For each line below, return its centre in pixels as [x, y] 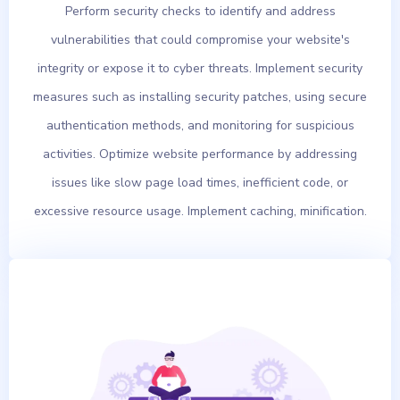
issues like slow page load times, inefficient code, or [200, 183]
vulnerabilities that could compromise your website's [200, 40]
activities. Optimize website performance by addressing [200, 154]
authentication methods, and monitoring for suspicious [200, 126]
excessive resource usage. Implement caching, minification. [200, 212]
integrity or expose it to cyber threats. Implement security [200, 69]
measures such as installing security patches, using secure [200, 97]
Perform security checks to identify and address [200, 12]
